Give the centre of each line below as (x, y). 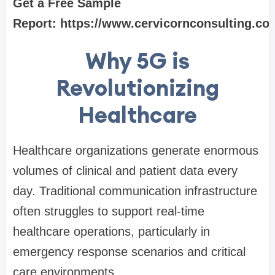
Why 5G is (137, 61)
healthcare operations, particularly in (111, 231)
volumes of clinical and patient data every (125, 171)
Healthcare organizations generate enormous (136, 150)
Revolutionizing (137, 88)
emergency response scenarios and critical (129, 252)
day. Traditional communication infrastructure (135, 191)
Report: (37, 23)
